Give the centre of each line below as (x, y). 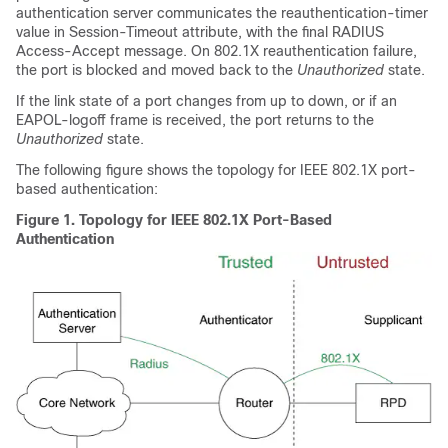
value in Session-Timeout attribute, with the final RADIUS (200, 32)
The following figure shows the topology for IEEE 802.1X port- (216, 170)
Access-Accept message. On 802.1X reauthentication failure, (216, 51)
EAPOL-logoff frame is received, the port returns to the (195, 120)
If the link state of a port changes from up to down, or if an (206, 101)
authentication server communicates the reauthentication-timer (222, 13)
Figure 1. (47, 220)
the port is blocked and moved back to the (156, 70)
